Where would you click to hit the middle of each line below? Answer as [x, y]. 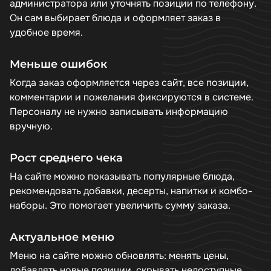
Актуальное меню [62, 237]
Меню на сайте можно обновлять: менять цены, [119, 256]
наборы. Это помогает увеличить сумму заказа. [120, 205]
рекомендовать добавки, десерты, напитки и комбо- [131, 191]
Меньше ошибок [58, 64]
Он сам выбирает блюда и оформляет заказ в [115, 18]
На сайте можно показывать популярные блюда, [122, 176]
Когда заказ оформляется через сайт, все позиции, [129, 83]
